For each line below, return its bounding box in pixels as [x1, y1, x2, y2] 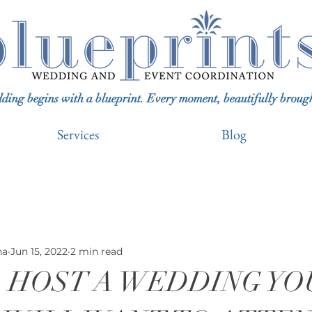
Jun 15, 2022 [10, 244, 68, 258]
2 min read [70, 244, 123, 258]
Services [57, 125, 99, 143]
